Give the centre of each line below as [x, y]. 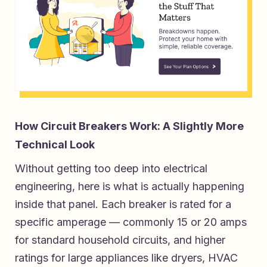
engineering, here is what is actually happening [130, 187]
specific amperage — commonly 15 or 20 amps [131, 222]
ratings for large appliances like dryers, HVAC [126, 258]
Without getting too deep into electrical [111, 169]
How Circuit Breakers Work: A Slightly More [129, 126]
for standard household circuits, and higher [120, 240]
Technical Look [55, 145]
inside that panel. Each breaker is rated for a [123, 204]
